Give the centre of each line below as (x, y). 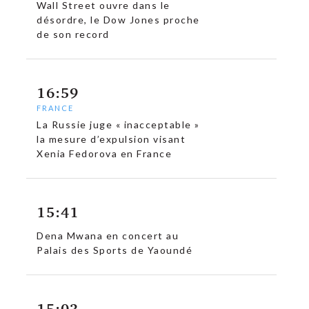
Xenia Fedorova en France (104, 154)
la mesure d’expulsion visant (111, 139)
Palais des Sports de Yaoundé (115, 250)
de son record (73, 34)
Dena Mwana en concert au (108, 236)
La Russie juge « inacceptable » (118, 125)
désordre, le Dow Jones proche (118, 20)
